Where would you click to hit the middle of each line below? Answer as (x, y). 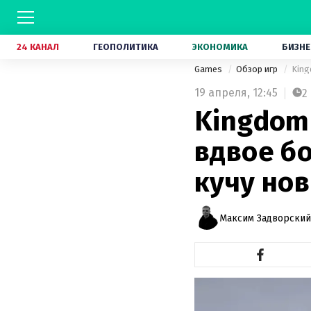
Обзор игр (258, 69)
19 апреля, (222, 93)
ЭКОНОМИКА (220, 47)
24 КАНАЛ (38, 47)
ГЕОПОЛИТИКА (126, 47)
